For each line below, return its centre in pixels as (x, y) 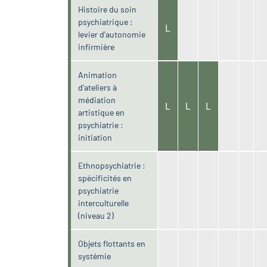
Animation (98, 74)
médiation (97, 100)
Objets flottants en (112, 243)
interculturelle (104, 203)
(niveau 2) (96, 215)
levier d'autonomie (112, 34)
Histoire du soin (108, 9)
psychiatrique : (106, 21)
